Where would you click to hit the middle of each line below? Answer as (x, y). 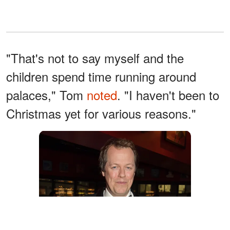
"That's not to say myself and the (95, 57)
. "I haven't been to (168, 94)
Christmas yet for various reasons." (101, 113)
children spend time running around (101, 76)
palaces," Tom (46, 94)
